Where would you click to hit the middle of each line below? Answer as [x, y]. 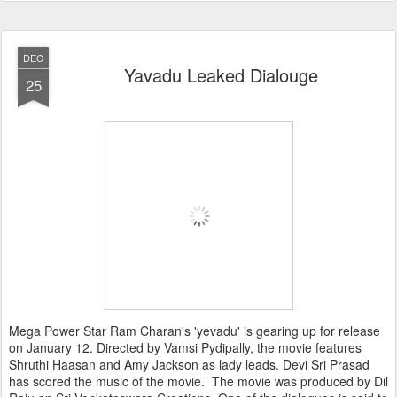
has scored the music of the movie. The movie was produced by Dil [198, 381]
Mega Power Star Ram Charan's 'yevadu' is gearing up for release [195, 331]
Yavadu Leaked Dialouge [221, 75]
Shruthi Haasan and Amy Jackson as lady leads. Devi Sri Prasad [189, 364]
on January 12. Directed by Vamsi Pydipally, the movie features [185, 347]
